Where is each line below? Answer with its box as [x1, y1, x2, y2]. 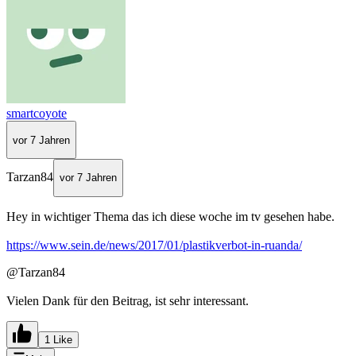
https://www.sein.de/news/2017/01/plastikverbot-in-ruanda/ [6, 238, 302, 252]
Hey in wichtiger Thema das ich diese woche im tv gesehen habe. [6, 209, 335, 223]
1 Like [44, 333, 72, 346]
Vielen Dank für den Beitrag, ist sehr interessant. [6, 293, 249, 308]
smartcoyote [6, 106, 67, 121]
